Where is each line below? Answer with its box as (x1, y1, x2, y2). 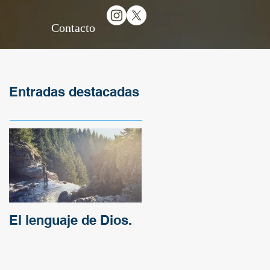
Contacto (51, 21, 95, 34)
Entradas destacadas (9, 84, 139, 99)
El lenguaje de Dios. (9, 212, 132, 228)
